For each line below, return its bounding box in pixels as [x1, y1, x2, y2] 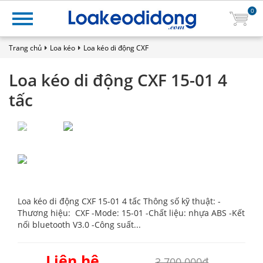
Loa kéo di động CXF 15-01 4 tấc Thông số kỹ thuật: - [18, 195, 221, 207]
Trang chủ [9, 43, 42, 53]
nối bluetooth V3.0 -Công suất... [18, 219, 141, 230]
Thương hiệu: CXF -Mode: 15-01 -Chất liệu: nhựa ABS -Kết [18, 207, 245, 218]
